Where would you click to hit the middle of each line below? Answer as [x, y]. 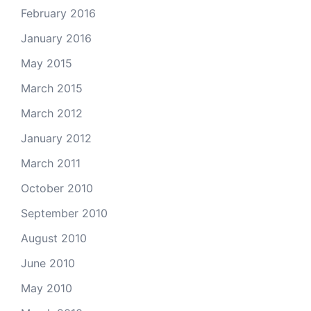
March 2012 [52, 113]
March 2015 [52, 88]
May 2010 [47, 288]
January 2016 [56, 38]
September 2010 [64, 213]
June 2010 [48, 263]
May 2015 [47, 63]
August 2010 [54, 238]
